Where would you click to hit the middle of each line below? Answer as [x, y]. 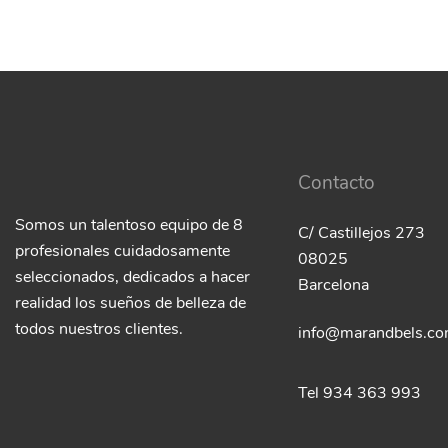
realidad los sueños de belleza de [130, 304]
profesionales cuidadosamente [122, 252]
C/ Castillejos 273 [361, 234]
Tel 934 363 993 [359, 394]
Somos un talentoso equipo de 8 [129, 226]
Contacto [336, 185]
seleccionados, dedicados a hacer [132, 278]
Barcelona [333, 286]
